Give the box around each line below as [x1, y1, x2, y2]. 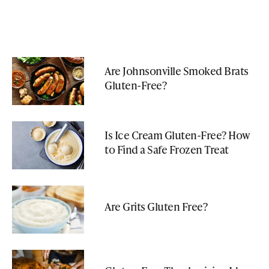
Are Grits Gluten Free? [104, 199, 207, 214]
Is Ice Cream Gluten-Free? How [104, 127, 250, 142]
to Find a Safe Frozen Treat [104, 142, 229, 157]
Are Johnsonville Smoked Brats [104, 63, 249, 78]
